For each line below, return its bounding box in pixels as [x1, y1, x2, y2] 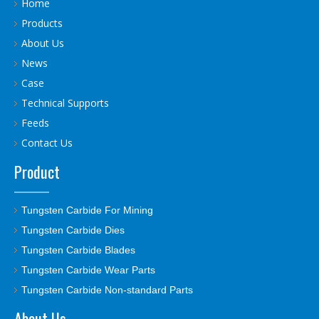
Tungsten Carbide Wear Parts [21, 264, 155, 276]
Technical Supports [21, 96, 109, 110]
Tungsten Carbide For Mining [21, 204, 153, 216]
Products [21, 16, 63, 30]
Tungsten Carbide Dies [21, 224, 125, 236]
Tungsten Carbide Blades [21, 244, 135, 256]
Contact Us [21, 136, 73, 150]
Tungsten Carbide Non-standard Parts [21, 284, 193, 296]
